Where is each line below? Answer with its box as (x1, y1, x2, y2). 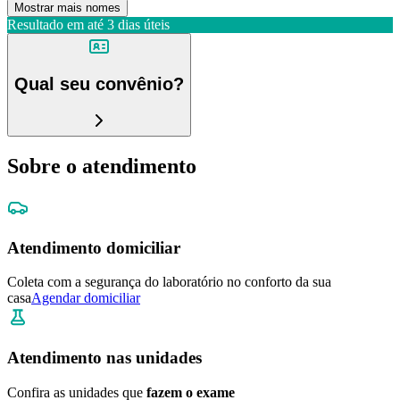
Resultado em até (7, 16, 104, 32)
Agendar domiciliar (31, 290, 140, 306)
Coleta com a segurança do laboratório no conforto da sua (7, 274, 331, 290)
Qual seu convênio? (14, 74, 184, 95)
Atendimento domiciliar (7, 237, 180, 257)
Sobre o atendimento (7, 154, 196, 178)
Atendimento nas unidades (7, 348, 202, 368)
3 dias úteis (107, 16, 170, 32)
